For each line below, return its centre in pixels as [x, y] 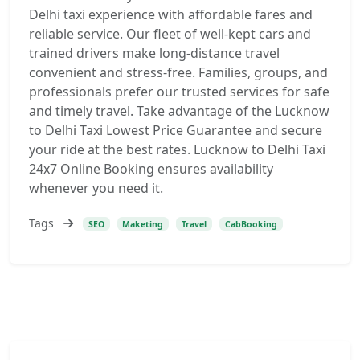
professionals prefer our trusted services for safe [179, 92]
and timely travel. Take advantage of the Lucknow [179, 111]
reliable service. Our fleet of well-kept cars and [170, 34]
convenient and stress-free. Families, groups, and [178, 72]
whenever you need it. [96, 188]
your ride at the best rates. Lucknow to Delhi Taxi [177, 149]
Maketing [143, 224]
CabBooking [251, 224]
